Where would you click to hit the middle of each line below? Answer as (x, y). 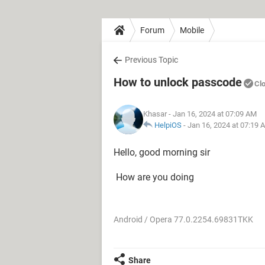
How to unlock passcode (178, 82)
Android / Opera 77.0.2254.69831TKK (183, 219)
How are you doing (155, 177)
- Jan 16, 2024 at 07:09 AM (212, 114)
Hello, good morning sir (162, 152)
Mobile (192, 30)
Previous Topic (151, 60)
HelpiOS (168, 125)
